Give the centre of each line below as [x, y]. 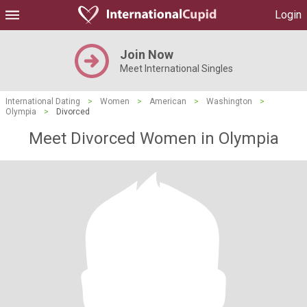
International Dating [43, 101]
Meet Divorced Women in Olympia [153, 138]
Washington [229, 101]
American [168, 101]
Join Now [146, 54]
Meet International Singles [176, 69]
